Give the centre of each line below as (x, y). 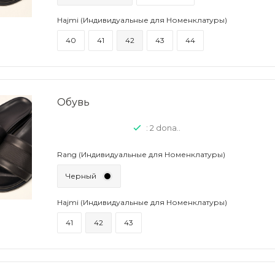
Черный (81, 176)
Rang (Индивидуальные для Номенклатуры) (141, 154)
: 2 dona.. (163, 128)
